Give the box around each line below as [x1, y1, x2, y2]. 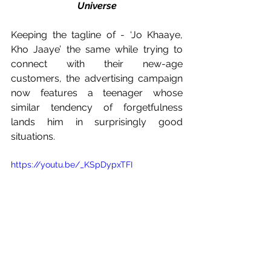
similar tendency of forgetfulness [11, 101, 183, 113]
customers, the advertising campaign [11, 72, 183, 84]
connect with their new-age [11, 57, 183, 70]
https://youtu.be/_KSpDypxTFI [11, 159, 132, 169]
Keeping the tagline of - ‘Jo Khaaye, [11, 28, 183, 41]
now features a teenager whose [11, 87, 183, 99]
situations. [11, 130, 57, 142]
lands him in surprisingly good [11, 116, 183, 128]
